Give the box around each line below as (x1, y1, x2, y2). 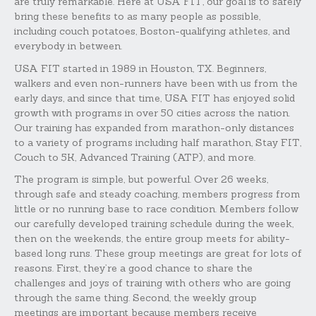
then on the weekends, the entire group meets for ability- (14, 232, 290, 245)
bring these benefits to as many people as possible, (14, 10, 260, 23)
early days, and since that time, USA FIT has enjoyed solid (14, 91, 295, 104)
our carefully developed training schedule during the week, (14, 217, 293, 231)
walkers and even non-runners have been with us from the (14, 76, 298, 90)
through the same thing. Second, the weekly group (14, 291, 257, 305)
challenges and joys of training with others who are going (14, 276, 291, 290)
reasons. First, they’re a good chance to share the (14, 262, 253, 275)
